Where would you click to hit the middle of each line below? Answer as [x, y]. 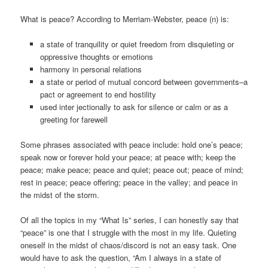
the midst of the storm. [60, 194]
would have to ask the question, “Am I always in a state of [121, 257]
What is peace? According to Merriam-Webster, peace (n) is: [125, 19]
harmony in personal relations [91, 69]
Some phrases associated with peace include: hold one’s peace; [132, 144]
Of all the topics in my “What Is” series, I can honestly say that [130, 220]
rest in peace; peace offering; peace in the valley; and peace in [129, 182]
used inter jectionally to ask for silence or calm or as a [134, 106]
